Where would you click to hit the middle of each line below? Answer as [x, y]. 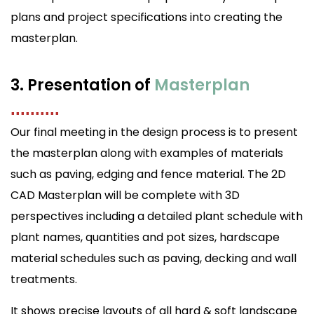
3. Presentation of [82, 86]
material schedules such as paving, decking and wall [153, 259]
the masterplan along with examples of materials [147, 153]
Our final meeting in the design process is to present [154, 132]
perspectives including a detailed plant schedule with [157, 217]
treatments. [44, 280]
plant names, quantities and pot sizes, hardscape [145, 238]
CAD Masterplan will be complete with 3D [125, 196]
